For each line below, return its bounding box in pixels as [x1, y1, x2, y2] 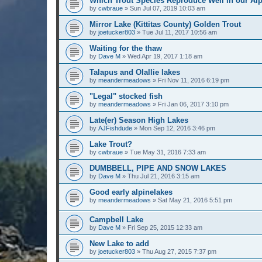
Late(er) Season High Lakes [89, 116, 188, 125]
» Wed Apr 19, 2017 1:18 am [120, 53, 202, 60]
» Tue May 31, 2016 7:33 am [123, 149, 206, 156]
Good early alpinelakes [89, 188, 173, 197]
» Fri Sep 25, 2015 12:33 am [120, 223, 202, 231]
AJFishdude [98, 125, 132, 132]
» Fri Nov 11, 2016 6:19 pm [151, 77, 229, 84]
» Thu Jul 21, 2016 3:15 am [120, 173, 199, 180]
